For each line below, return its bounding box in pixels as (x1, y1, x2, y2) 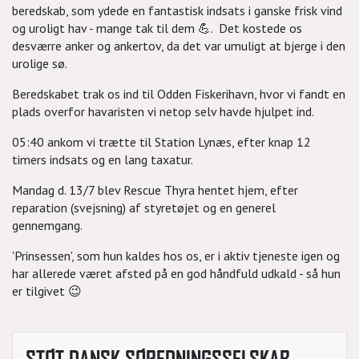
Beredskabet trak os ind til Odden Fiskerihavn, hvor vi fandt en (12, 86, 345, 102)
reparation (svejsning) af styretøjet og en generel (12, 200, 276, 216)
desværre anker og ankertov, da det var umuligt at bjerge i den (12, 38, 345, 54)
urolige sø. (12, 55, 67, 71)
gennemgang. (12, 217, 85, 233)
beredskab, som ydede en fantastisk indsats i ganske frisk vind (12, 2, 342, 18)
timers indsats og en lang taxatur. (12, 151, 193, 167)
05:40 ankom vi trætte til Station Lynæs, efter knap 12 (12, 134, 311, 150)
